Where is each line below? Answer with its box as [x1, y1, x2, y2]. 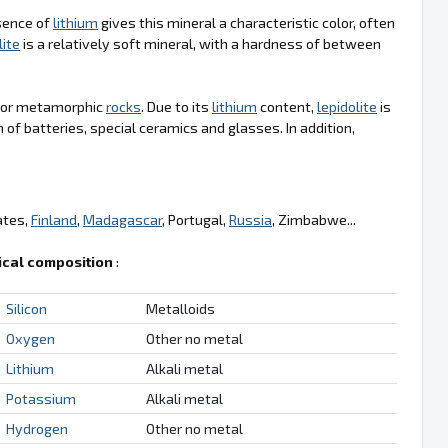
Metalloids [145, 299, 215, 317]
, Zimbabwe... [272, 210, 356, 228]
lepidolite [317, 97, 377, 115]
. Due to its [141, 97, 212, 115]
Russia [229, 210, 272, 228]
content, [257, 97, 317, 115]
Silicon [5, 299, 47, 317]
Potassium [5, 389, 76, 407]
